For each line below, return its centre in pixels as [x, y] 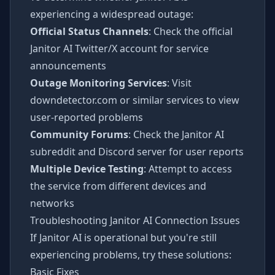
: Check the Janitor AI [176, 134]
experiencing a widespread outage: [112, 14]
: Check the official [191, 31]
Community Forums [79, 134]
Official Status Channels [89, 31]
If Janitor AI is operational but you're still [123, 238]
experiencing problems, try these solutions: [131, 255]
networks [52, 203]
